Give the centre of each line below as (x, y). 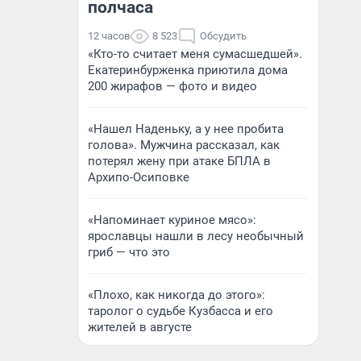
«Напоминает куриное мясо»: (172, 220)
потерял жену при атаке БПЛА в (179, 161)
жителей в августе (140, 327)
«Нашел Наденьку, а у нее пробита (186, 129)
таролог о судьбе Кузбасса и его (180, 311)
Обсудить (223, 36)
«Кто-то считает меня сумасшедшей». (195, 54)
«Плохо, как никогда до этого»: (176, 295)
